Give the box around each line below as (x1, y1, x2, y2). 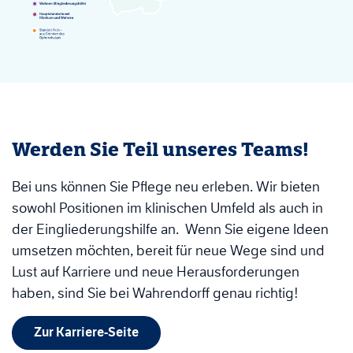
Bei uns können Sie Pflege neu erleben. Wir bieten (12, 177, 320, 195)
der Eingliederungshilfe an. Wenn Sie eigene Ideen (12, 220, 329, 238)
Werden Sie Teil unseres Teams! (12, 138, 309, 161)
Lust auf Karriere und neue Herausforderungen (12, 262, 299, 281)
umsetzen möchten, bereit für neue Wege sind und (12, 241, 325, 259)
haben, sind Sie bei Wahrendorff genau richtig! (12, 284, 299, 302)
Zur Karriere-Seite (34, 325, 139, 340)
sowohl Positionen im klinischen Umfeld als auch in (12, 199, 323, 217)
